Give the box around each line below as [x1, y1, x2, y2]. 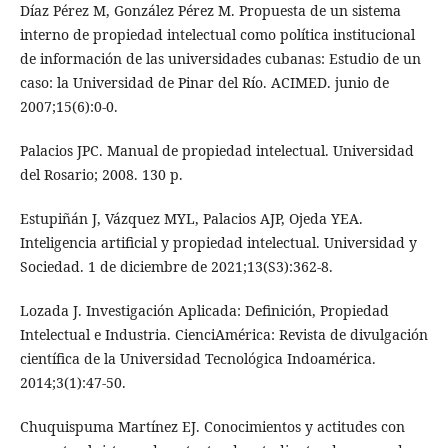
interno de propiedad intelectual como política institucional [19, 24, 415, 44]
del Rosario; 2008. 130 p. [19, 164, 183, 184]
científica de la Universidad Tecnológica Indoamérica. [19, 348, 376, 368]
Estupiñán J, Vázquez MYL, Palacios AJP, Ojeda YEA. [19, 208, 363, 228]
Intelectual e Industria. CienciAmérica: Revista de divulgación [19, 324, 428, 344]
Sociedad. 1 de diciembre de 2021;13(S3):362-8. [19, 256, 333, 276]
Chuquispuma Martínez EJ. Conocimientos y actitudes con [19, 416, 405, 436]
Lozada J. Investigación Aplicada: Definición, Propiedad [19, 300, 389, 320]
